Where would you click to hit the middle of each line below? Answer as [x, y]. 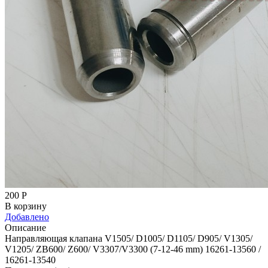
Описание [25, 227]
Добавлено [27, 217]
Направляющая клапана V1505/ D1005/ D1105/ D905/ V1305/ [129, 238]
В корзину [26, 206]
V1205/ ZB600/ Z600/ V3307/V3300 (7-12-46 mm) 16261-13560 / [133, 249]
